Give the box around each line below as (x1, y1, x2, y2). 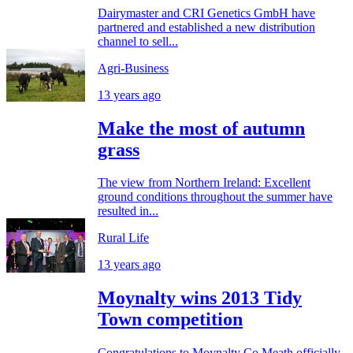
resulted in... (98, 204, 158, 218)
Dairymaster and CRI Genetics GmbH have (98, 6, 315, 20)
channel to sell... (98, 34, 178, 48)
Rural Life (98, 231, 149, 245)
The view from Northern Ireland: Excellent (98, 176, 310, 190)
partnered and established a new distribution (98, 20, 315, 34)
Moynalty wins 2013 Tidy (98, 288, 302, 309)
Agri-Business (98, 61, 169, 75)
